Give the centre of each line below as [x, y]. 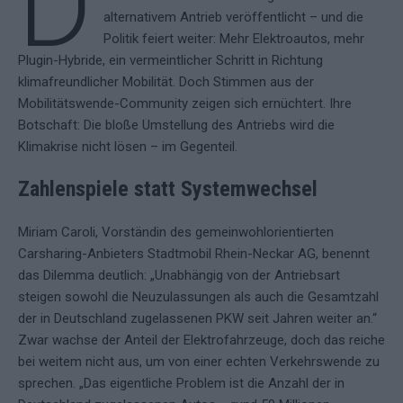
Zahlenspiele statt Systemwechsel [168, 189]
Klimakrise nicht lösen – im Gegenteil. [128, 147]
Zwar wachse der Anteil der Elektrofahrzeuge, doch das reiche [201, 340]
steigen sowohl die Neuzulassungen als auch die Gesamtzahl [198, 297]
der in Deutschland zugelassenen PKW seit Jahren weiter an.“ [197, 319]
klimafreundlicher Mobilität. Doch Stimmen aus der [166, 82]
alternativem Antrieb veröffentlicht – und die [233, 18]
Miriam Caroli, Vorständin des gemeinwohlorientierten [176, 233]
